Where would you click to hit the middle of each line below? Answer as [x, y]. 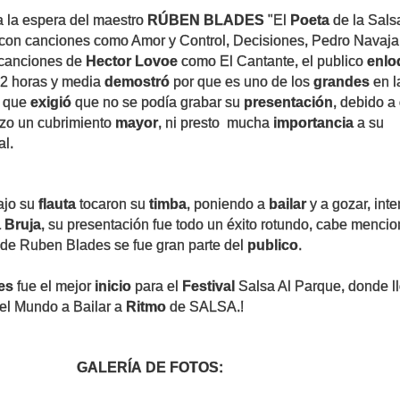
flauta [59, 204]
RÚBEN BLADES [206, 20]
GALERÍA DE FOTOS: [150, 367]
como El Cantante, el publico [274, 61]
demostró [137, 82]
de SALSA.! [207, 307]
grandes [343, 82]
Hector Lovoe [132, 61]
